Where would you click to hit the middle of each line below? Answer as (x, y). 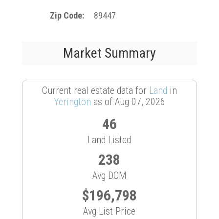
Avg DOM (109, 175)
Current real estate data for (95, 90)
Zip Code (66, 15)
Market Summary (109, 53)
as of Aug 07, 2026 (128, 102)
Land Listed (109, 140)
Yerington (72, 102)
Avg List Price (109, 211)
